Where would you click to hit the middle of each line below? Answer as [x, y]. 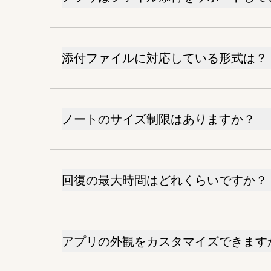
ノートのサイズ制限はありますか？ [158, 119]
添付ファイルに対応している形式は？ [165, 58]
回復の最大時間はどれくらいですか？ [165, 180]
